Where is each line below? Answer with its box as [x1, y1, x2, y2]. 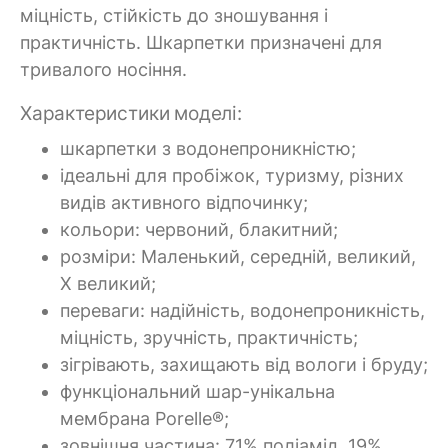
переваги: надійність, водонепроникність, [60, 299, 425, 321]
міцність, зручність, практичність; [60, 326, 358, 348]
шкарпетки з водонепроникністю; [60, 137, 356, 159]
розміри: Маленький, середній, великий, [60, 245, 416, 267]
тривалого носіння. [20, 59, 187, 81]
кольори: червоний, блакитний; [60, 218, 338, 240]
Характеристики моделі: [20, 101, 242, 126]
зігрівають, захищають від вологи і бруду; [60, 353, 428, 375]
